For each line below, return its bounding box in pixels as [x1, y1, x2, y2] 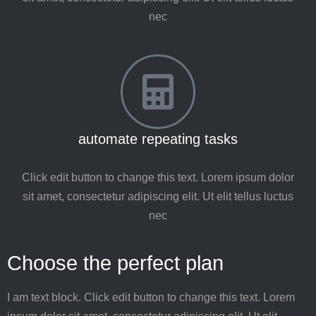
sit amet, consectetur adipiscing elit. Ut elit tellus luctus [23, 190, 293, 202]
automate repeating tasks [78, 131, 238, 147]
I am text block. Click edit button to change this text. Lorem [7, 291, 295, 303]
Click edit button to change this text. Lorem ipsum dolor [22, 171, 294, 183]
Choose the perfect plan [7, 252, 224, 274]
